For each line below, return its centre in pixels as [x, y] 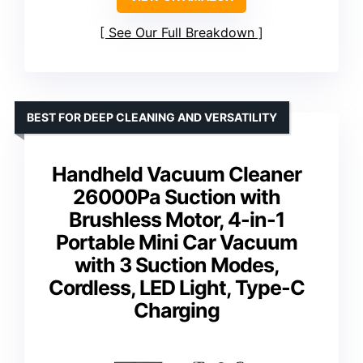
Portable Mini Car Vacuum [177, 243]
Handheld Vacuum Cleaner [177, 175]
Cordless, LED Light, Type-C [177, 288]
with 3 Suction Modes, [177, 265]
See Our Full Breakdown [181, 33]
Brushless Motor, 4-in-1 [177, 220]
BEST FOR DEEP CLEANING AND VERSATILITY [152, 117]
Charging [177, 311]
